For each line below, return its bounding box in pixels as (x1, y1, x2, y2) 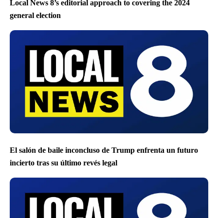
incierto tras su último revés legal (10, 158, 117, 167)
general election (10, 11, 61, 19)
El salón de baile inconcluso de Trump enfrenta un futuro (10, 146, 198, 155)
